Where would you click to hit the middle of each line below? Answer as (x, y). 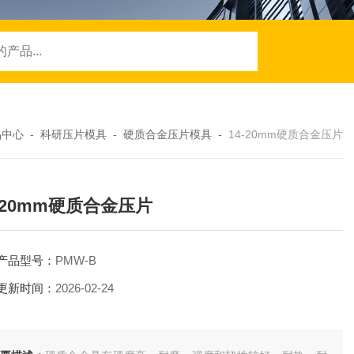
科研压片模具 (73, 134)
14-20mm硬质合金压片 (286, 134)
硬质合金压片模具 (168, 134)
